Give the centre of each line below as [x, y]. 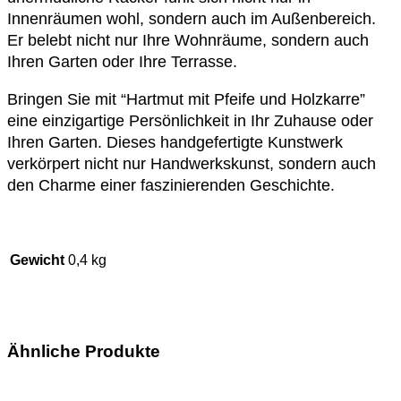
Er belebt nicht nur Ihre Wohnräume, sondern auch [188, 40]
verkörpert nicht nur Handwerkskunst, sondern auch [192, 163]
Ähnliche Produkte [84, 351]
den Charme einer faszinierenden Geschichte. [171, 185]
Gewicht [37, 260]
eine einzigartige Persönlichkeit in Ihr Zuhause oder [190, 120]
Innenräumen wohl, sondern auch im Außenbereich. [192, 18]
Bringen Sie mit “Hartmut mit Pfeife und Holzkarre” [186, 99]
